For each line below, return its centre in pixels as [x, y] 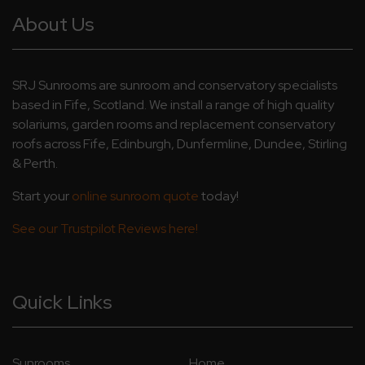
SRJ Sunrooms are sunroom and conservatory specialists [175, 85]
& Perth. [35, 163]
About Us [53, 24]
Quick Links [62, 302]
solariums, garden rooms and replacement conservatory [174, 124]
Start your [42, 196]
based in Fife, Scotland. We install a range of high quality [173, 105]
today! [219, 196]
